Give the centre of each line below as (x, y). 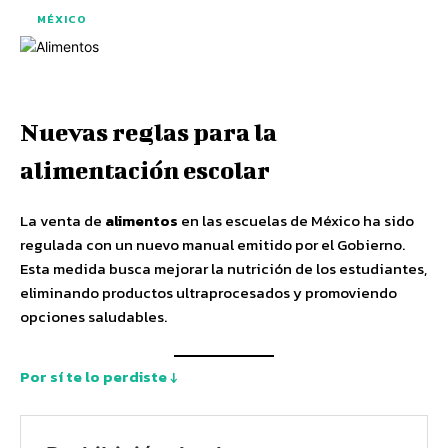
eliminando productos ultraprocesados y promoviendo (208, 292)
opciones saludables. (93, 316)
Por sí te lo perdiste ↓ (99, 376)
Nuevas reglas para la (148, 132)
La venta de (62, 220)
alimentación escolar (145, 170)
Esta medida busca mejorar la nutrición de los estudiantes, (223, 268)
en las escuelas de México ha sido (296, 220)
